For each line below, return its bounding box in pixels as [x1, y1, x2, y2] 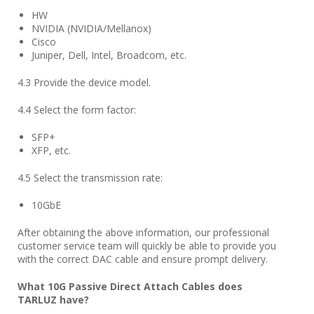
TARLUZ [18, 293, 57, 306]
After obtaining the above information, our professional [18, 226, 269, 239]
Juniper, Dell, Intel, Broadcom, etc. [32, 48, 186, 62]
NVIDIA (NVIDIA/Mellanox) [32, 22, 151, 35]
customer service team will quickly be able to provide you [18, 239, 276, 252]
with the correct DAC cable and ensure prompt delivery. [18, 252, 268, 266]
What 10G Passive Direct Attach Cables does [18, 280, 243, 293]
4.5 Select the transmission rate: [18, 171, 163, 184]
